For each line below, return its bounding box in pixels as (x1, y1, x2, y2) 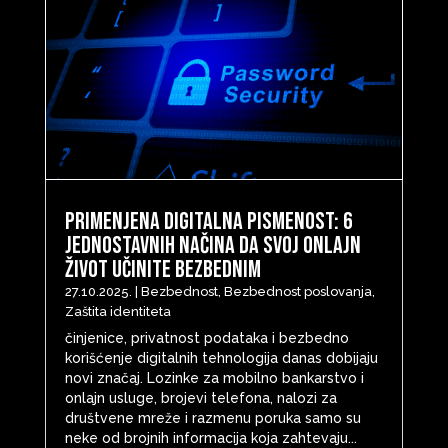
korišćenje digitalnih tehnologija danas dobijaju (64, 349, 378, 366)
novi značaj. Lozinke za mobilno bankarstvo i (64, 369, 364, 386)
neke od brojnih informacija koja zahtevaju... (64, 429, 357, 446)
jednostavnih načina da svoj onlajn (64, 230, 361, 260)
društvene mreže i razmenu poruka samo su (64, 409, 361, 426)
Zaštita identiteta (64, 303, 171, 319)
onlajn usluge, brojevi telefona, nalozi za (64, 389, 337, 406)
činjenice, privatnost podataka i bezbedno (64, 329, 349, 346)
